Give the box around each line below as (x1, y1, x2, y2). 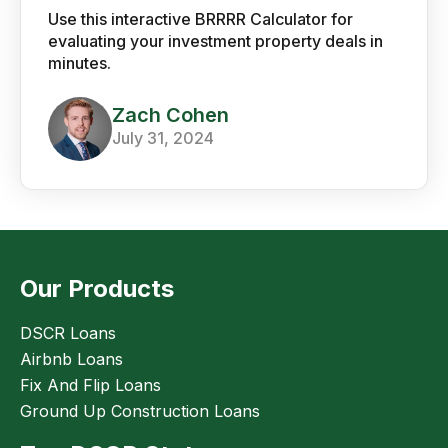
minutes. (47, 53, 111, 74)
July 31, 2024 (111, 127, 214, 148)
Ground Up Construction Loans (20, 400, 260, 421)
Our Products (20, 273, 174, 303)
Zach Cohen (111, 102, 229, 127)
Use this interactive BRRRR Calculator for (47, 9, 353, 30)
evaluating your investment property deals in (47, 31, 383, 52)
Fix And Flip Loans (20, 374, 161, 395)
